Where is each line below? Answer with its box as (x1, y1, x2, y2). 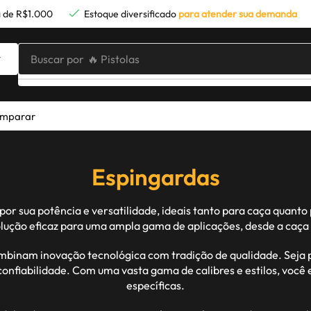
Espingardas (91, 162, 220, 192)
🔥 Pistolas (87, 52, 140, 66)
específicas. (126, 278, 185, 293)
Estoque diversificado (84, 8, 176, 20)
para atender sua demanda (176, 8, 297, 20)
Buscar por (31, 52, 85, 66)
